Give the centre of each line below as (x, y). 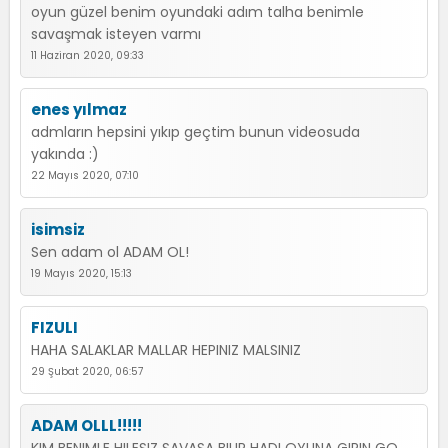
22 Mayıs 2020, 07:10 (85, 175)
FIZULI (54, 327)
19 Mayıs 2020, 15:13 (81, 273)
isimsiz (58, 229)
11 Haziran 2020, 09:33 (87, 55)
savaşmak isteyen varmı (116, 34)
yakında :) (65, 154)
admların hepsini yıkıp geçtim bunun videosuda (195, 132)
